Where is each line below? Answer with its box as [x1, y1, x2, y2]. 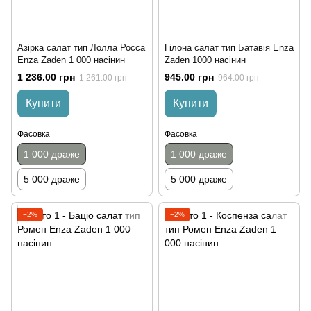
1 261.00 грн [79, 72, 127, 83]
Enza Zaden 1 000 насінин [17, 54, 125, 65]
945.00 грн [165, 71, 214, 83]
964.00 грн [218, 72, 259, 83]
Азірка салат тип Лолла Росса [17, 42, 145, 53]
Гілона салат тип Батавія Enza [165, 42, 294, 53]
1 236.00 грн [17, 71, 75, 83]
